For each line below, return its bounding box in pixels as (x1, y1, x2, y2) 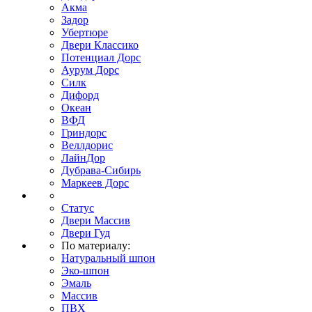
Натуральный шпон (61, 252, 155, 264)
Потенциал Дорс (61, 52, 141, 63)
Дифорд (61, 89, 99, 101)
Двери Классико (61, 39, 139, 51)
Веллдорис (61, 139, 113, 151)
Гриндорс (61, 127, 107, 139)
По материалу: (61, 240, 130, 251)
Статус (61, 202, 94, 214)
